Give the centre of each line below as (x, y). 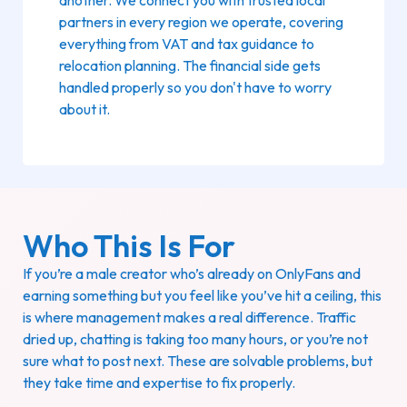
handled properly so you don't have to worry (195, 87)
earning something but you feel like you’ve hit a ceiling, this (202, 295)
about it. (84, 109)
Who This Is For (129, 245)
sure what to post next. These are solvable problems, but (198, 360)
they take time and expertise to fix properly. (159, 382)
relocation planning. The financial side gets (190, 65)
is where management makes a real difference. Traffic (189, 317)
